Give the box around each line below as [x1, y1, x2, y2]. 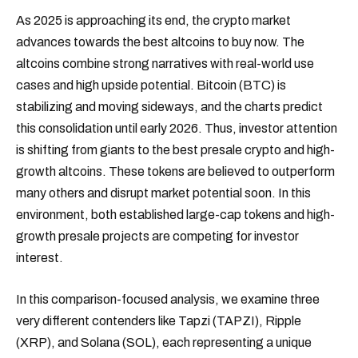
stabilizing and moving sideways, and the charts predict [16, 100, 323, 114]
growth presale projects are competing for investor [16, 229, 299, 244]
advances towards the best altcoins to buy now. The [16, 35, 304, 50]
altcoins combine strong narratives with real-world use [16, 57, 314, 71]
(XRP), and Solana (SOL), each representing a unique [16, 335, 312, 349]
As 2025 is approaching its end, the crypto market [16, 14, 291, 28]
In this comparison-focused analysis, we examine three [16, 292, 320, 306]
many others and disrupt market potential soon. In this [16, 186, 311, 201]
